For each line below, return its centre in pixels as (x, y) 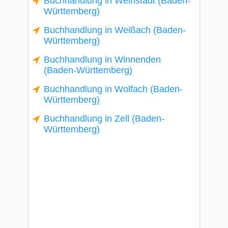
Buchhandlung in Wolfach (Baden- (113, 89)
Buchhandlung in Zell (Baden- (104, 119)
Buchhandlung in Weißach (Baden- (115, 30)
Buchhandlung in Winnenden (102, 60)
